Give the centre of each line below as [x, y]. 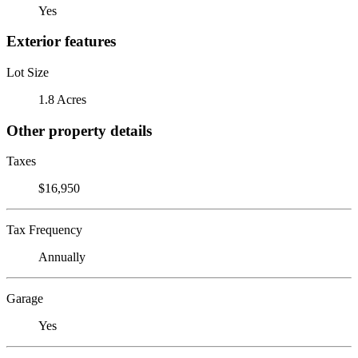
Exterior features [61, 42]
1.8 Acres [62, 99]
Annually [62, 257]
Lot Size [28, 72]
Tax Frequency [44, 230]
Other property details [79, 130]
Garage [25, 299]
